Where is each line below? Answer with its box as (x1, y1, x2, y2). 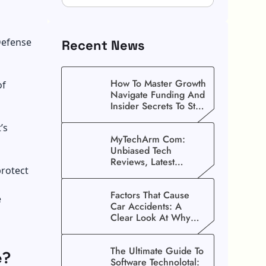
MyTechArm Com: (110, 132, 185, 147)
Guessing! (110, 110, 153, 125)
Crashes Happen (110, 222, 180, 236)
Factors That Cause (110, 188, 189, 202)
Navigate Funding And (110, 88, 205, 102)
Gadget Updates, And (110, 166, 201, 180)
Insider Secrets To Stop (110, 99, 206, 113)
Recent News (62, 36, 145, 53)
